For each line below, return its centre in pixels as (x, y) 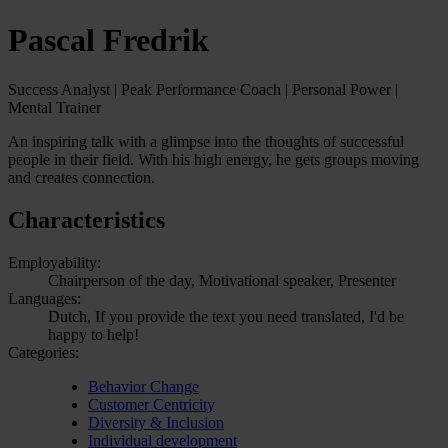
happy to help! (93, 334)
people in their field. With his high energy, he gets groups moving (213, 159)
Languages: (44, 298)
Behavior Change (143, 386)
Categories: (43, 352)
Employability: (54, 262)
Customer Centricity (151, 404)
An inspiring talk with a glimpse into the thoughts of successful (206, 141)
